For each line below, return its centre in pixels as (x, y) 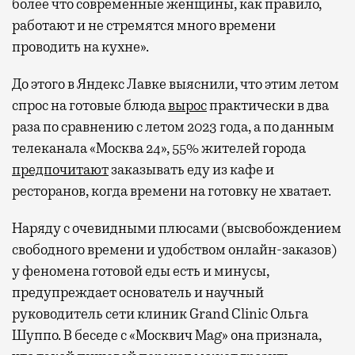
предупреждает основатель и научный (138, 292)
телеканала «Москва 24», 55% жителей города (159, 148)
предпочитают (60, 169)
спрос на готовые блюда (90, 105)
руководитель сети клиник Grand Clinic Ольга (160, 313)
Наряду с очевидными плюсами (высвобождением (177, 228)
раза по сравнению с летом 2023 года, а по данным (173, 126)
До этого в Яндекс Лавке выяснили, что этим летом (176, 84)
